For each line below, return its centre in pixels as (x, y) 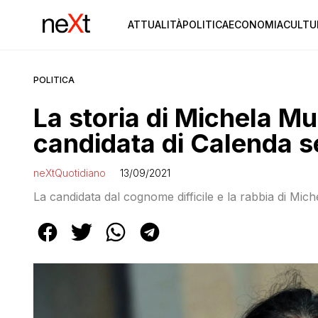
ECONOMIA (256, 24)
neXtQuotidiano (70, 173)
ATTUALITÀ (155, 24)
